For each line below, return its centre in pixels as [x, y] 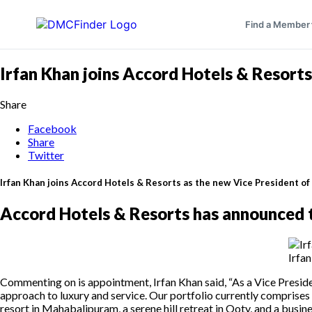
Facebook [52, 128]
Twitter [46, 155]
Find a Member [277, 24]
